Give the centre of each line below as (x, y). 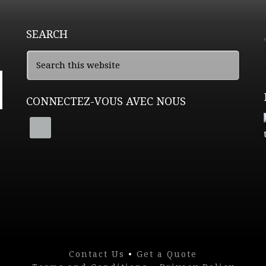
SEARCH (47, 34)
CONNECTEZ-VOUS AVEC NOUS (106, 102)
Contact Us (97, 254)
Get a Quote (167, 254)
